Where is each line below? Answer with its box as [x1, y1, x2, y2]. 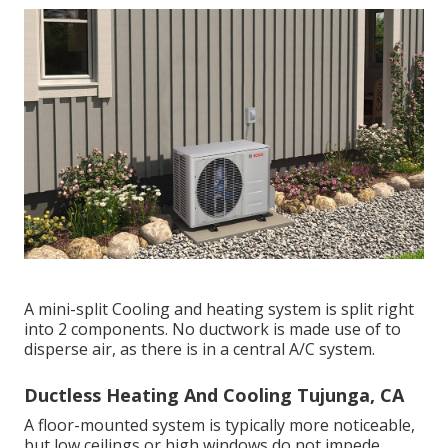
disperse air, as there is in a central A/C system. [24, 337, 375, 360]
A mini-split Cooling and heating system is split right [24, 297, 414, 320]
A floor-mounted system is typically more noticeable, [24, 413, 415, 436]
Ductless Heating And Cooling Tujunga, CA [24, 382, 404, 407]
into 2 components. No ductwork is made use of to [24, 317, 401, 340]
